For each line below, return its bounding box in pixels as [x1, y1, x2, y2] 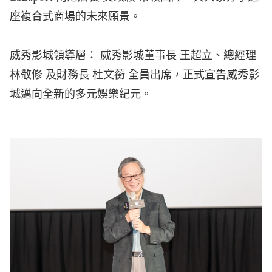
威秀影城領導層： [10, 47, 97, 63]
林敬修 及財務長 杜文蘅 [10, 67, 128, 83]
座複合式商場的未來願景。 [10, 8, 141, 24]
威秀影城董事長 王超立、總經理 [97, 47, 256, 63]
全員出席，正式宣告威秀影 [128, 67, 259, 83]
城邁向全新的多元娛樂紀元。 [10, 86, 152, 102]
